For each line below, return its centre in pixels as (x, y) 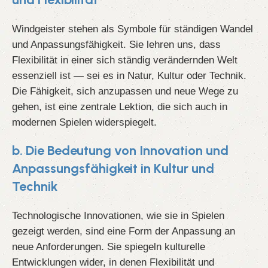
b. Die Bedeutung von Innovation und (120, 151)
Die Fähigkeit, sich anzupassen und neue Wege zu (125, 91)
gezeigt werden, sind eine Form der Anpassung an (124, 231)
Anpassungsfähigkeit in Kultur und (113, 169)
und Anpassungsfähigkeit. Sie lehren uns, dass (116, 45)
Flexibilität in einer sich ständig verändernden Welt (125, 60)
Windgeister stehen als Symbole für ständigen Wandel (133, 29)
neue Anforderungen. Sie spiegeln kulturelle (109, 247)
